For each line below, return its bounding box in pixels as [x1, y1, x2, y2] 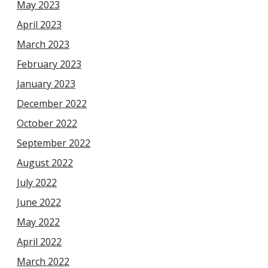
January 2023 [17, 77, 75, 91]
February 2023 [17, 57, 81, 71]
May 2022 [17, 215, 60, 229]
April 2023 [17, 18, 62, 32]
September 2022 [17, 136, 90, 150]
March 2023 [17, 38, 69, 51]
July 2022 [17, 176, 57, 190]
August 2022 [17, 156, 73, 170]
